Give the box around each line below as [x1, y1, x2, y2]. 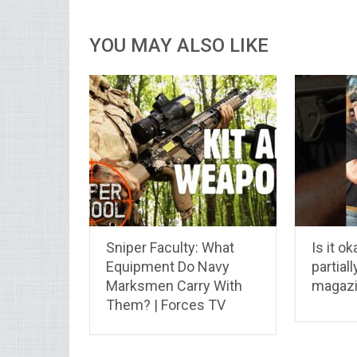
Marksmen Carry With [106, 277, 242, 294]
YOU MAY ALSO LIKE [89, 34, 269, 57]
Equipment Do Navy [106, 257, 229, 275]
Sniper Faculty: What [106, 238, 234, 256]
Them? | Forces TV [106, 296, 226, 313]
